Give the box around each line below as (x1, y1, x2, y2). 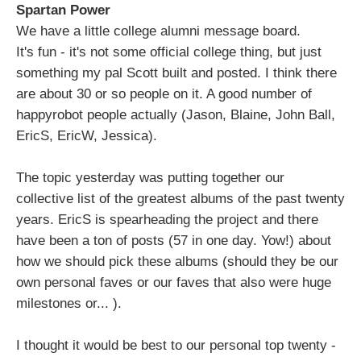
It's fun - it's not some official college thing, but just (16, 44, 322, 60)
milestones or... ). (16, 296, 122, 311)
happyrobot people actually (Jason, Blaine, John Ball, (16, 107, 335, 122)
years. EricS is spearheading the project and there (16, 212, 318, 227)
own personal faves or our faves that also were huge (16, 275, 331, 290)
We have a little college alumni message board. (16, 23, 301, 39)
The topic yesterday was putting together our (16, 170, 284, 185)
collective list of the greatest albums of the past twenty (16, 191, 345, 206)
